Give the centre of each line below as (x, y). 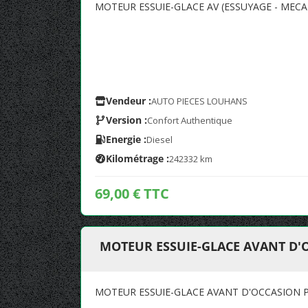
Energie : (126, 139)
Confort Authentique (190, 120)
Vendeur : (129, 101)
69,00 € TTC (132, 194)
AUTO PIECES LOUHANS (199, 101)
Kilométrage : (137, 158)
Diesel (159, 140)
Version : (126, 120)
